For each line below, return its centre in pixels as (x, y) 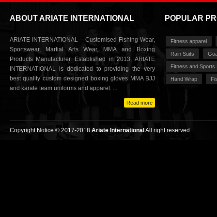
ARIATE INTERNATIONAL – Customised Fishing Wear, (82, 39)
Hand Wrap (184, 79)
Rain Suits (182, 54)
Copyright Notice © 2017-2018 (51, 130)
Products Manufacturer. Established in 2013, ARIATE (82, 59)
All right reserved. (168, 130)
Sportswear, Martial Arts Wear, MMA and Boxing (82, 49)
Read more (139, 102)
